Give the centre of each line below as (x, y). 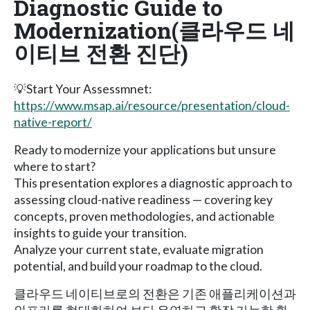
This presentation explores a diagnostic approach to (153, 183)
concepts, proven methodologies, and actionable (144, 216)
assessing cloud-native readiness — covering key (143, 199)
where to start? (55, 166)
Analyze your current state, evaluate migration (139, 249)
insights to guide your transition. (100, 232)
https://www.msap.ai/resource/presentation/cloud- (152, 105)
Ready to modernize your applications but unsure (145, 149)
